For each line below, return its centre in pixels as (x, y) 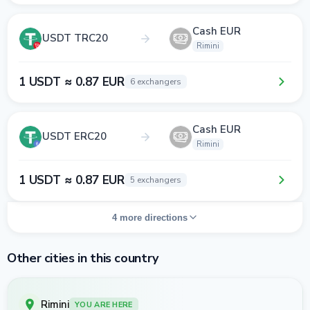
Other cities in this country (83, 258)
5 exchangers (156, 180)
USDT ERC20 (74, 136)
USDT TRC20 (75, 38)
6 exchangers (156, 82)
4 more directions (149, 217)
